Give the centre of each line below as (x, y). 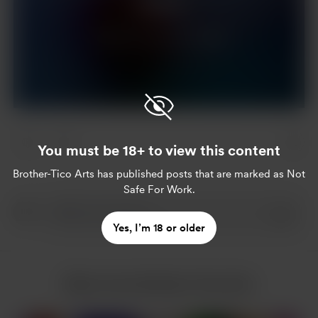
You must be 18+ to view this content (159, 150)
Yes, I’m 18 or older (159, 227)
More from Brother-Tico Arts (159, 284)
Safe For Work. (159, 189)
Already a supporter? (144, 37)
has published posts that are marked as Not (200, 174)
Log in (211, 37)
